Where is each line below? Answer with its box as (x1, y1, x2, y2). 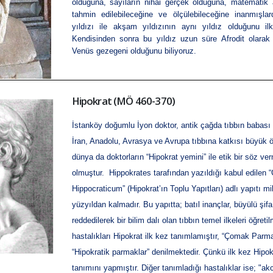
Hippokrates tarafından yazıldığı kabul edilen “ (106, 168, 271, 178)
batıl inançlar (184, 200, 229, 210)
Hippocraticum (71, 184, 122, 194)
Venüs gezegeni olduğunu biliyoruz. (71, 46, 196, 55)
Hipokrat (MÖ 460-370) (71, 94, 175, 108)
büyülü (233, 200, 257, 210)
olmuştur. (71, 168, 107, 178)
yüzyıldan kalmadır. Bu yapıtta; (71, 200, 185, 210)
